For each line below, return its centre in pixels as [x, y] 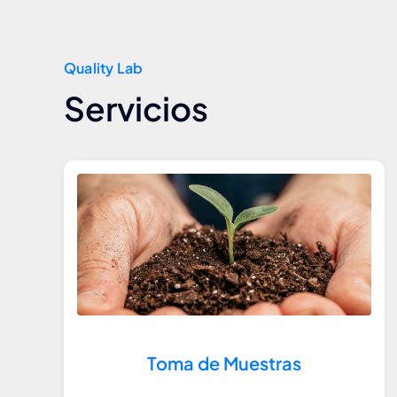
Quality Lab [104, 67]
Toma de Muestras [224, 362]
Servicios [136, 108]
